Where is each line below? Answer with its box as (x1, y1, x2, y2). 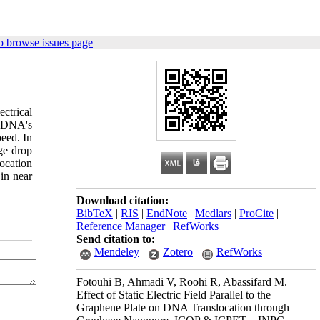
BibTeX (76, 207, 113, 219)
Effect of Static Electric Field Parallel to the (76, 289, 271, 301)
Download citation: (76, 194, 169, 206)
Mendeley (94, 246, 139, 258)
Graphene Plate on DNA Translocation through (76, 301, 289, 314)
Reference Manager (76, 220, 165, 232)
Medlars (195, 207, 231, 219)
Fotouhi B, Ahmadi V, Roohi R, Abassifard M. (76, 276, 287, 288)
